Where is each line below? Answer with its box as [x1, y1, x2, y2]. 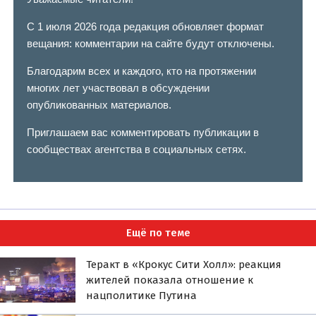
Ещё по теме [126, 226, 190, 240]
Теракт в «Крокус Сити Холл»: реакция [86, 257, 282, 271]
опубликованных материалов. [26, 99, 171, 111]
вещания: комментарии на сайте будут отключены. [26, 37, 274, 50]
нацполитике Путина [86, 288, 197, 302]
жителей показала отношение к [86, 273, 254, 286]
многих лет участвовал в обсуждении [26, 82, 209, 95]
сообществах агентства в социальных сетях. [26, 143, 246, 156]
